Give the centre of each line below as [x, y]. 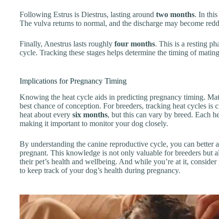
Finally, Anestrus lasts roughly [67, 44]
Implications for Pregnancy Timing [73, 81]
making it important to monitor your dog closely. [94, 123]
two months [175, 14]
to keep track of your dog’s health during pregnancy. [100, 170]
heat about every [46, 114]
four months [135, 44]
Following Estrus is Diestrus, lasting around [88, 14]
